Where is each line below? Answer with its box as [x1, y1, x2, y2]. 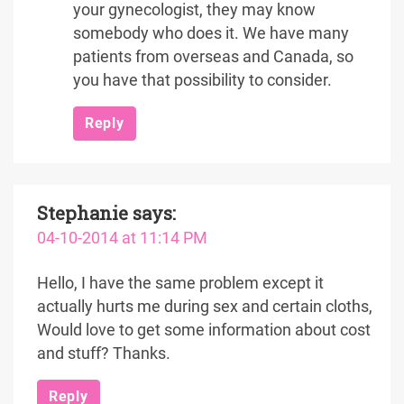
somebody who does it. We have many [73, 24, 349, 42]
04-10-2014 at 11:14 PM [37, 229, 207, 247]
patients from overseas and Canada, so [73, 48, 353, 66]
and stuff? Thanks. [37, 344, 170, 363]
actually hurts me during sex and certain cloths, [37, 298, 372, 316]
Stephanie [37, 201, 128, 225]
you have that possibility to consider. [73, 71, 332, 89]
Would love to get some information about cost [37, 321, 371, 339]
